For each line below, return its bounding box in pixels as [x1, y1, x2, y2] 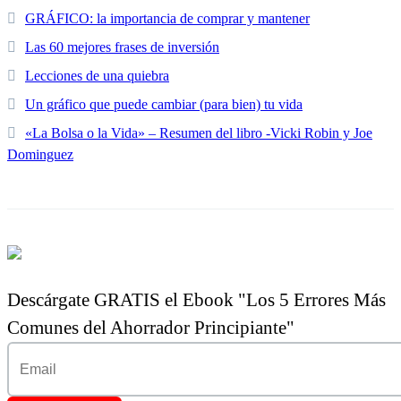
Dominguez [7, 147, 73, 163]
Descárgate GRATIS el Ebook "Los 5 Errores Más [7, 289, 386, 311]
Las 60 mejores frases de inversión [25, 39, 219, 55]
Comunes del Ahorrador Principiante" [7, 317, 294, 339]
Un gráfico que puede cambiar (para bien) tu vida [25, 97, 303, 113]
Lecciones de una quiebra [25, 68, 169, 84]
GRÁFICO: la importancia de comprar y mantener [25, 11, 310, 27]
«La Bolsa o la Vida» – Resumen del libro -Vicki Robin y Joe [25, 125, 372, 141]
